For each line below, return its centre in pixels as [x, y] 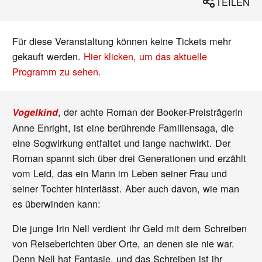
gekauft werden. [48, 56]
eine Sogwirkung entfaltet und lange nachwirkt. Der [122, 142]
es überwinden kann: [57, 203]
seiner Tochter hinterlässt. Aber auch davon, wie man [126, 188]
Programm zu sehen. [57, 72]
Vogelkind [35, 112]
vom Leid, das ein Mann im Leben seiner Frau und [120, 173]
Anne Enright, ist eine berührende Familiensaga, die [123, 127]
